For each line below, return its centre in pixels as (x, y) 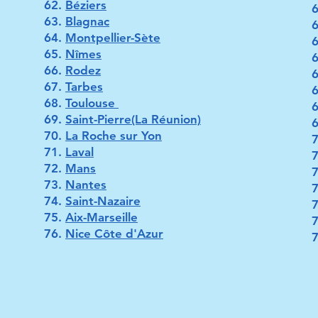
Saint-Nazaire (103, 201)
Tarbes (84, 87)
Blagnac (87, 21)
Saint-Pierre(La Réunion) (133, 119)
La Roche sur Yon (114, 136)
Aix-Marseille (102, 217)
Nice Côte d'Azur (114, 234)
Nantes (86, 185)
